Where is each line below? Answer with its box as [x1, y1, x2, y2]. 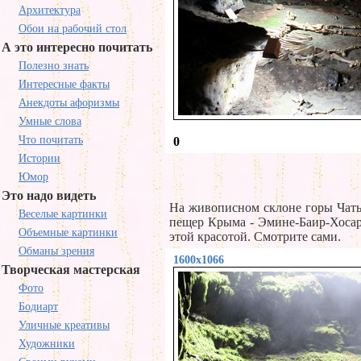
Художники [19, 338, 75, 350]
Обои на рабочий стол [19, 23, 127, 35]
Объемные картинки [19, 226, 118, 239]
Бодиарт [19, 301, 58, 313]
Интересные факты [19, 78, 110, 90]
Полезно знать [19, 60, 89, 72]
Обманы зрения [19, 245, 94, 257]
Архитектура [19, 4, 81, 16]
